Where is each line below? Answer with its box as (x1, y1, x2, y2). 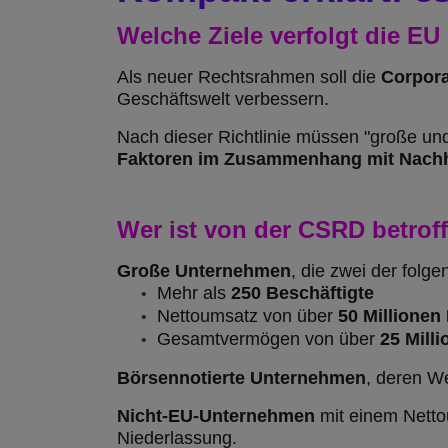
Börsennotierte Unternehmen (117, 368, 366, 388)
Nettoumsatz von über (157, 306, 338, 326)
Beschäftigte (266, 283, 374, 303)
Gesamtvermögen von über (157, 329, 380, 349)
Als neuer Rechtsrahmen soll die (117, 67, 381, 87)
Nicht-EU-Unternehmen (117, 406, 315, 426)
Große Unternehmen (117, 261, 291, 281)
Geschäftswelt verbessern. (117, 89, 329, 109)
